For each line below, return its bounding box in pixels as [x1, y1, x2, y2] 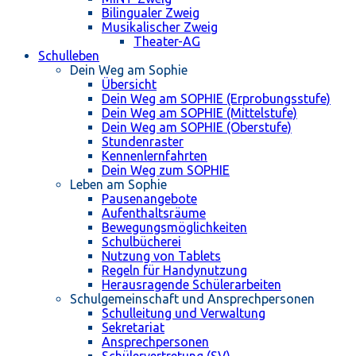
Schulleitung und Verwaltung [102, 306, 265, 321]
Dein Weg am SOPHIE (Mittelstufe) [102, 106, 297, 121]
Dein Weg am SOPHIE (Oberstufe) [102, 120, 292, 135]
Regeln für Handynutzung [102, 263, 247, 278]
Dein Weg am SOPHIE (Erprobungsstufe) [102, 91, 331, 106]
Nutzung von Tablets [102, 249, 221, 264]
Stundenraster [102, 134, 184, 149]
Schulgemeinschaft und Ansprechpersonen [70, 292, 315, 307]
